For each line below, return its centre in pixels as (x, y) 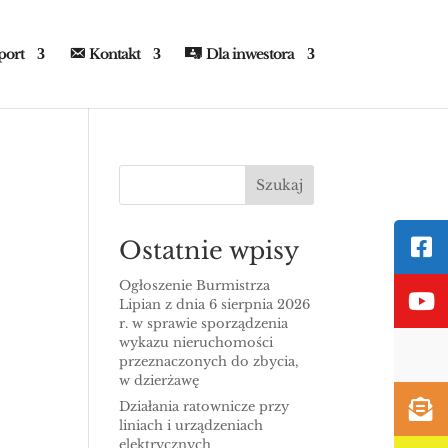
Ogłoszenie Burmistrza (195, 285)
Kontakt (115, 54)
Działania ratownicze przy (204, 406)
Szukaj (279, 185)
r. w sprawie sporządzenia (204, 323)
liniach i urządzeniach (191, 425)
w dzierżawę (159, 380)
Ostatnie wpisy (209, 250)
